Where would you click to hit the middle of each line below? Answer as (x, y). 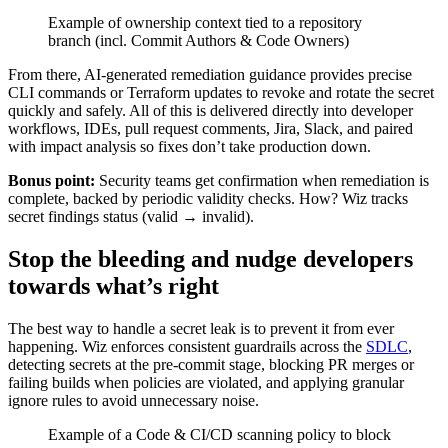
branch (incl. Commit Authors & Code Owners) (198, 41)
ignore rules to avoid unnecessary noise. (135, 401)
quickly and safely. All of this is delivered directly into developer (210, 111)
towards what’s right (113, 286)
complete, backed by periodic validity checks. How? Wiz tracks (208, 199)
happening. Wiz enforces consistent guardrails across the (187, 347)
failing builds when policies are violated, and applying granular (206, 383)
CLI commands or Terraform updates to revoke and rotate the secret (221, 93)
